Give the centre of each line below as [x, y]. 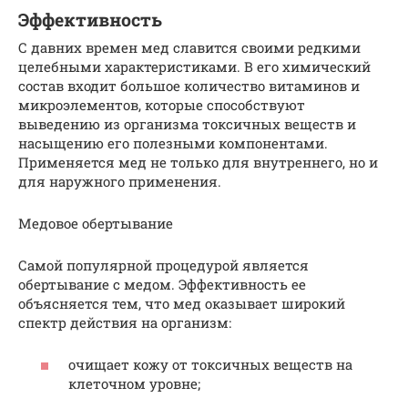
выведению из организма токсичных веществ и [187, 123]
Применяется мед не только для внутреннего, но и [198, 162]
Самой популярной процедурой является [163, 265]
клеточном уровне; [134, 384]
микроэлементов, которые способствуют [162, 104]
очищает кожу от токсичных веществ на [210, 365]
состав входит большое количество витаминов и [189, 85]
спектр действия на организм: [125, 322]
